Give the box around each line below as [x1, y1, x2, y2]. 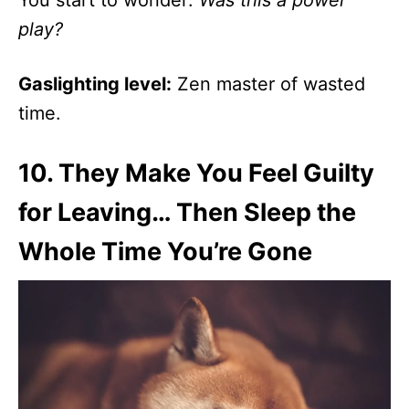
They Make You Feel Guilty [58, 158, 374, 189]
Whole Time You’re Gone [18, 236, 312, 267]
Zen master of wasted [172, 73, 365, 96]
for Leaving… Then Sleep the [18, 197, 356, 228]
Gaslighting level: [18, 73, 172, 96]
